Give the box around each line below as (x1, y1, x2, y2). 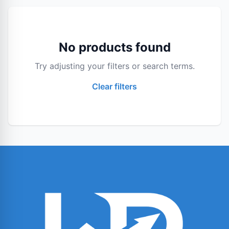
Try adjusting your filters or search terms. (34, 61, 195, 71)
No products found (58, 40, 171, 55)
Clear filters (92, 81, 137, 91)
